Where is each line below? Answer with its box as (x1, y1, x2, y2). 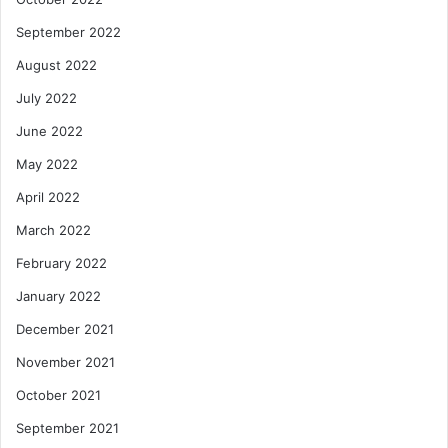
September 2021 (16, 419, 119, 436)
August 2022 (16, 56, 97, 73)
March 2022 (16, 221, 91, 238)
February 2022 (16, 254, 107, 271)
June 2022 (16, 122, 83, 139)
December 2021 (16, 320, 114, 337)
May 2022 (16, 155, 78, 172)
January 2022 (16, 287, 101, 304)
